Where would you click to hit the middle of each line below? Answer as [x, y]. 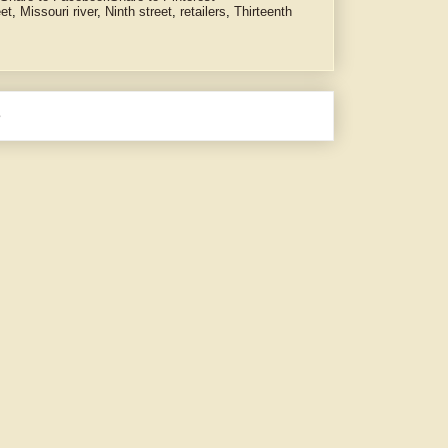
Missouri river [58, 12]
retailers [203, 12]
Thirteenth [263, 12]
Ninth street [138, 12]
